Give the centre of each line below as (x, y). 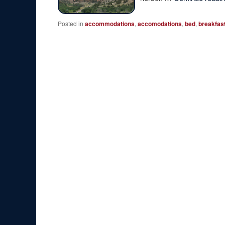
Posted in (71, 24)
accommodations (110, 24)
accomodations (160, 24)
